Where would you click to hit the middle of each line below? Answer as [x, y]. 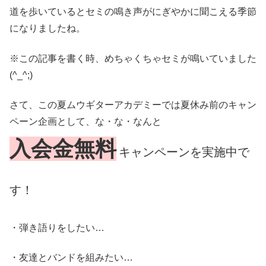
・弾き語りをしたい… [57, 227]
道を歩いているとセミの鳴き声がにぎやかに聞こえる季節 [133, 12]
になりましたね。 [47, 28]
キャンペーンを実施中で [184, 152]
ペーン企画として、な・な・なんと [85, 122]
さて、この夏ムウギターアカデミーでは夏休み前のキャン [133, 105]
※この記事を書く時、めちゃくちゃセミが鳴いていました [133, 58]
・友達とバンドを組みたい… [71, 257]
